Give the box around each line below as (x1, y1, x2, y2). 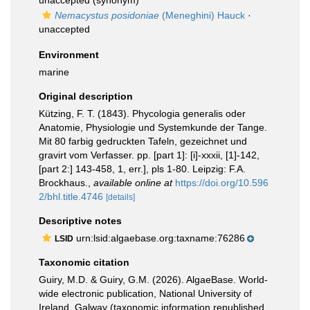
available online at (93, 177, 172, 188)
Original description (39, 91, 133, 102)
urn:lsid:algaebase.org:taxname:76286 (73, 232, 245, 244)
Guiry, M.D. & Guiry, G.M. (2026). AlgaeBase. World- (39, 274, 268, 285)
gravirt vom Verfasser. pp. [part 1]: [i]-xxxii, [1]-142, (39, 149, 259, 161)
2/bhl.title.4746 (39, 191, 103, 202)
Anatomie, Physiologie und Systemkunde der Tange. (39, 122, 267, 133)
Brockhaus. (39, 177, 88, 188)
